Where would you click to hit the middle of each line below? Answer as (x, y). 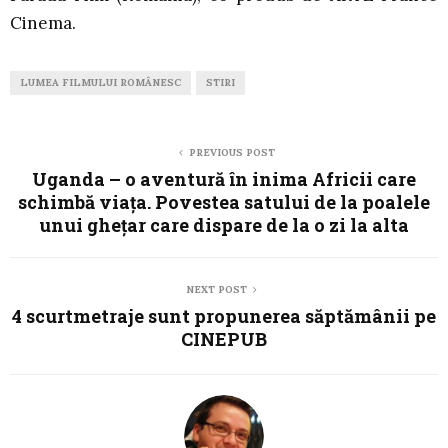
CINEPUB (224, 338)
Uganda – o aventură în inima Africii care (224, 178)
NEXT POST (216, 289)
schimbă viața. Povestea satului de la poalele (224, 201)
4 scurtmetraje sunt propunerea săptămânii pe (224, 315)
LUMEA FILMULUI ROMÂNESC (100, 82)
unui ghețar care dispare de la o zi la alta (224, 224)
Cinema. (43, 22)
